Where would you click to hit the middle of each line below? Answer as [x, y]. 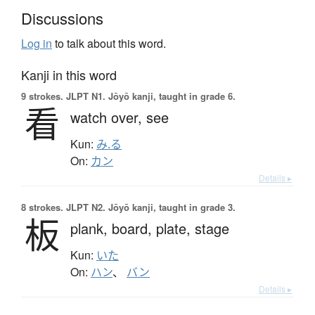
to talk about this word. [109, 43]
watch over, [108, 117]
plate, [175, 228]
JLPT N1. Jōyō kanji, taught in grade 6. [149, 96]
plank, [91, 228]
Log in [37, 43]
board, [134, 228]
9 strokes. [42, 96]
